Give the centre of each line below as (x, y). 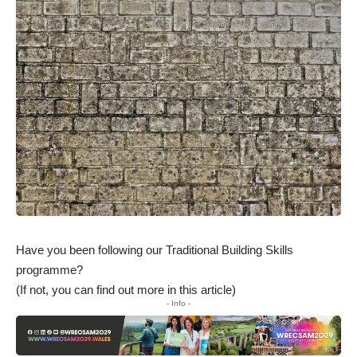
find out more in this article (164, 289)
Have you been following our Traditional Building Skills (155, 249)
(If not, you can (56, 289)
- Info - (178, 303)
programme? (49, 269)
